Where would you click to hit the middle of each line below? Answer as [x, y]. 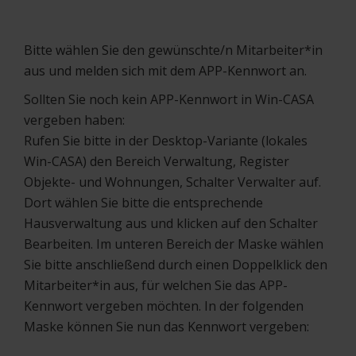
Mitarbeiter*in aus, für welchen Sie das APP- [156, 285]
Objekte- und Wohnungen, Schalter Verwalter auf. [172, 182]
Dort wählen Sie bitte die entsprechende [143, 202]
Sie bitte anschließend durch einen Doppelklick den [176, 264]
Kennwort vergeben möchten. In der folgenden [164, 306]
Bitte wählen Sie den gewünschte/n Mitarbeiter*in [173, 50]
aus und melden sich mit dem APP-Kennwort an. [165, 70]
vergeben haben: [74, 120]
